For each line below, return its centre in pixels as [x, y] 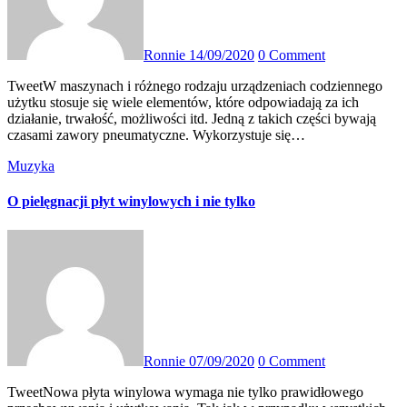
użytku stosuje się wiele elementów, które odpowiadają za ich [183, 102]
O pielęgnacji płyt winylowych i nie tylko [131, 202]
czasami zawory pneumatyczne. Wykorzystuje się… [156, 135]
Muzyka [31, 166]
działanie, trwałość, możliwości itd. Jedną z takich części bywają [192, 119]
